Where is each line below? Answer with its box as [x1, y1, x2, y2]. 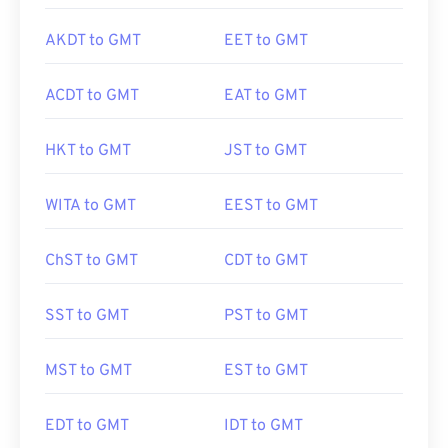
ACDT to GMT [45, 86, 139, 106]
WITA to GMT [45, 196, 136, 216]
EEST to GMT [224, 196, 318, 216]
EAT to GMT [224, 86, 307, 106]
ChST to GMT [45, 251, 138, 271]
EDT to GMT [45, 416, 129, 436]
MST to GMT [45, 361, 132, 381]
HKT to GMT [45, 141, 131, 161]
